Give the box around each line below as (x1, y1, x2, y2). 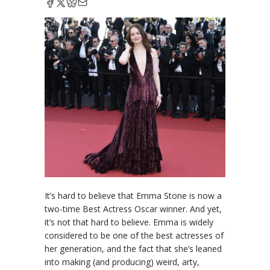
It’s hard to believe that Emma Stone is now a (45, 190, 222, 202)
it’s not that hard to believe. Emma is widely (45, 216, 213, 228)
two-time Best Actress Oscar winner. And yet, (45, 203, 222, 215)
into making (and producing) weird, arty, (45, 256, 199, 268)
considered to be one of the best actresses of (45, 230, 224, 242)
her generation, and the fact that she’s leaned (45, 243, 222, 255)
